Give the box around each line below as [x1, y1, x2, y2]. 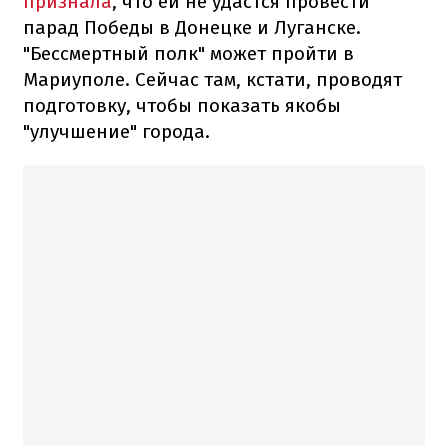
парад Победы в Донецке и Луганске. [23, 15, 361, 39]
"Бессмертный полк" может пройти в [23, 41, 354, 65]
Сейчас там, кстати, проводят [135, 67, 402, 91]
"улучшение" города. [23, 119, 210, 143]
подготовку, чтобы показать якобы [23, 93, 341, 117]
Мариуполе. [23, 67, 135, 91]
